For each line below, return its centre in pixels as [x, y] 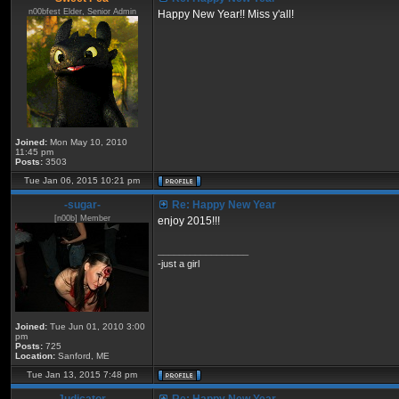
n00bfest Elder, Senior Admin [82, 12]
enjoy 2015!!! [189, 221]
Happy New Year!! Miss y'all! [226, 14]
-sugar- [82, 205]
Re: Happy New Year [223, 205]
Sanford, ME [82, 356]
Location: [35, 356]
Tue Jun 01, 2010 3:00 [96, 326]
